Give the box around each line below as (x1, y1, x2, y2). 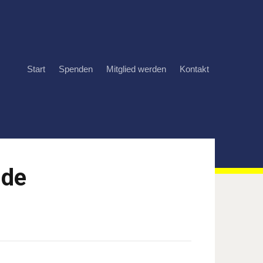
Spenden (59, 65, 93, 74)
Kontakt (180, 65, 209, 74)
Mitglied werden (106, 65, 166, 74)
